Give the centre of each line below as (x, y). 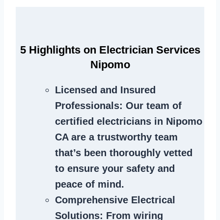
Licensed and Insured (105, 90)
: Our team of (151, 106)
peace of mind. (90, 184)
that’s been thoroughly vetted (124, 153)
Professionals (87, 106)
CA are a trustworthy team (116, 137)
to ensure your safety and (115, 169)
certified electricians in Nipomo (129, 122)
